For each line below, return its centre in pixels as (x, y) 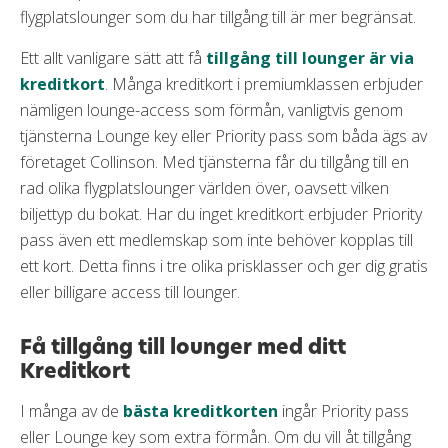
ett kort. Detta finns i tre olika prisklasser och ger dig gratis (224, 265)
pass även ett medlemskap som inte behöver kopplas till (216, 239)
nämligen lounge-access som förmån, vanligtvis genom (211, 109)
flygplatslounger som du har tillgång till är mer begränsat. (218, 16)
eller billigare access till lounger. (132, 291)
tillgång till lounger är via (310, 57)
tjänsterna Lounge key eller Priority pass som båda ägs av (223, 135)
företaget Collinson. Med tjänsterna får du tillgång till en (214, 161)
